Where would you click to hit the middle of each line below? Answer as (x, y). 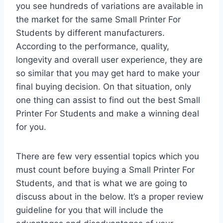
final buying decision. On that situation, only (104, 86)
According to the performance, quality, (93, 46)
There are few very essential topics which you (108, 156)
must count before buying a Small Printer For (105, 169)
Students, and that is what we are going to (102, 183)
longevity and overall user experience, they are (109, 59)
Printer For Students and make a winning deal (108, 113)
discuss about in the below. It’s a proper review (110, 196)
